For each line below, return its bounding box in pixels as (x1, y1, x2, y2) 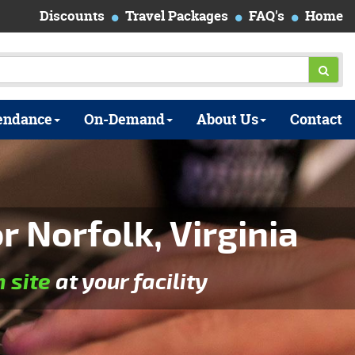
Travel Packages (125, 6, 228, 25)
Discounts (40, 6, 105, 25)
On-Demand (84, 109, 165, 129)
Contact (290, 109, 342, 129)
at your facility (51, 267, 208, 296)
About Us (197, 109, 258, 129)
